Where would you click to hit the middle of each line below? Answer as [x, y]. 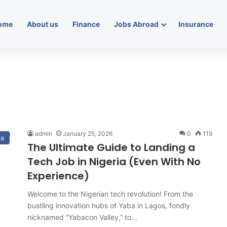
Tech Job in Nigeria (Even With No [114, 162]
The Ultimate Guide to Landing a [111, 147]
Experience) [58, 176]
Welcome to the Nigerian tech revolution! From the [110, 194]
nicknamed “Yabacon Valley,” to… [82, 217]
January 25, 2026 [88, 134]
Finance [86, 24]
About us [43, 24]
